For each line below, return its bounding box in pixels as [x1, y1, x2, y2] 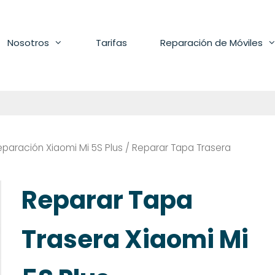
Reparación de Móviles [160, 36, 263, 49]
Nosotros [7, 36, 49, 49]
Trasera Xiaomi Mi [21, 222, 249, 257]
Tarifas [96, 36, 127, 49]
